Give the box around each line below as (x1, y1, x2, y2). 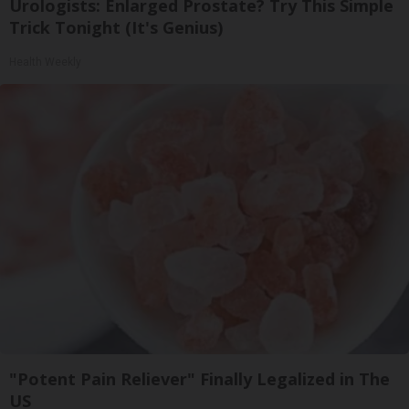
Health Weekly (9, 55, 81, 68)
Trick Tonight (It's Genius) (9, 16, 223, 38)
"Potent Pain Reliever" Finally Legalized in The (9, 367, 390, 390)
